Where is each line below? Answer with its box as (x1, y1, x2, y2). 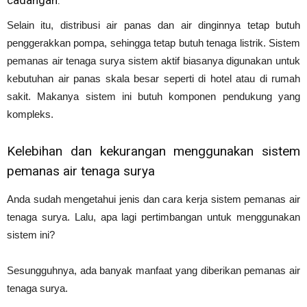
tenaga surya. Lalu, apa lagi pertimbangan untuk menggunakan (7, 210, 300, 223)
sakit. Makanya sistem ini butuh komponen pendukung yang (7, 90, 300, 102)
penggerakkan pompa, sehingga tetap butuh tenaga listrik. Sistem (7, 36, 300, 49)
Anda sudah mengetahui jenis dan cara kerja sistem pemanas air (7, 193, 300, 205)
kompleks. (7, 108, 53, 120)
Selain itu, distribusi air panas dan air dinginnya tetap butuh (7, 19, 300, 31)
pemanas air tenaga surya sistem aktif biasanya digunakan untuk (7, 54, 300, 66)
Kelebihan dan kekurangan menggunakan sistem (7, 143, 300, 159)
